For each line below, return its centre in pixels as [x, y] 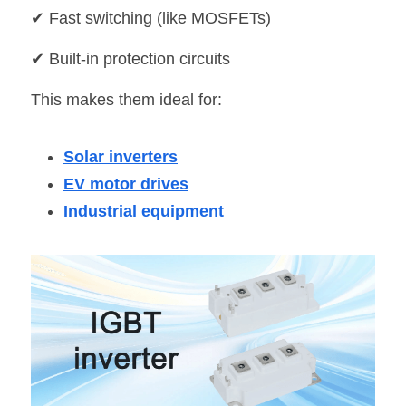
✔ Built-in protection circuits [130, 59]
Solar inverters [121, 157]
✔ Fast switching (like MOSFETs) [151, 18]
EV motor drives [126, 184]
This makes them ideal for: [126, 100]
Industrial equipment [144, 211]
